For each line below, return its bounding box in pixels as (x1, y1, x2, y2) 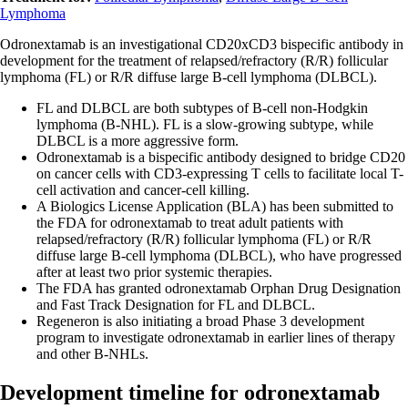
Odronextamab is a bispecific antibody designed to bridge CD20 (36, 148, 405, 165)
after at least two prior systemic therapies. (36, 263, 272, 280)
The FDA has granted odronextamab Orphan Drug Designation (36, 280, 401, 296)
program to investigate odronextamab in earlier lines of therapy (36, 329, 395, 345)
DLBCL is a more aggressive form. (36, 132, 239, 148)
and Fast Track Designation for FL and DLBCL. (36, 296, 315, 312)
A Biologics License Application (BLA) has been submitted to (36, 198, 393, 214)
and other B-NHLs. (36, 345, 148, 362)
